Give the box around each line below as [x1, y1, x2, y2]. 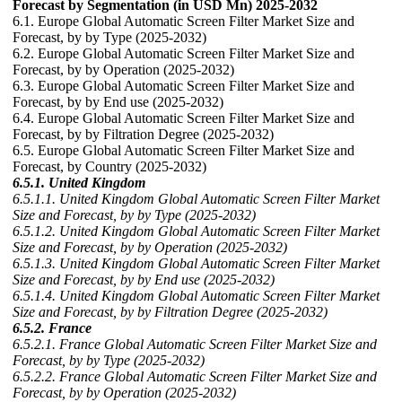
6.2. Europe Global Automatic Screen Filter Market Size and [13, 46, 354, 61]
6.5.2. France [13, 320, 92, 336]
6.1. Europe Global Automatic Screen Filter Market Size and [13, 13, 354, 29]
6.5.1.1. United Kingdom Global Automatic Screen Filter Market [13, 191, 380, 206]
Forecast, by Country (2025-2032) [13, 159, 206, 174]
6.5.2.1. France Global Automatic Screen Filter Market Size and [13, 336, 377, 352]
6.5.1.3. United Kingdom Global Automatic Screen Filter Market [13, 256, 380, 271]
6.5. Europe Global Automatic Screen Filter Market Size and [13, 143, 354, 158]
